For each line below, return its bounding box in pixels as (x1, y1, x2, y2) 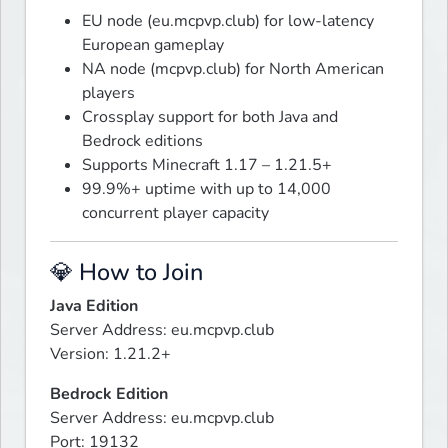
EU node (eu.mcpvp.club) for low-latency (82, 10, 374, 33)
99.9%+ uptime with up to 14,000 (82, 178, 331, 201)
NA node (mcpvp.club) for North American (82, 58, 384, 81)
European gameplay (82, 34, 224, 57)
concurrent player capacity (82, 202, 269, 225)
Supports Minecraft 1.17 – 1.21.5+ (82, 154, 332, 177)
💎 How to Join (50, 256, 203, 289)
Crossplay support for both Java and (82, 106, 338, 129)
